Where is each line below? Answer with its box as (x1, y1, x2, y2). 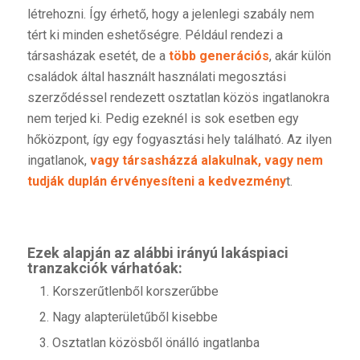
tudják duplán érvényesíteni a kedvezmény (27, 173, 286, 189)
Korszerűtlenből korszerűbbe (51, 284, 219, 300)
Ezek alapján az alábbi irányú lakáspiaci (27, 244, 288, 262)
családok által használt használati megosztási (27, 68, 286, 84)
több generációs (168, 47, 269, 63)
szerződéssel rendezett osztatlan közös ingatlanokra (27, 89, 329, 105)
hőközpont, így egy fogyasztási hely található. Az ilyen (27, 131, 332, 147)
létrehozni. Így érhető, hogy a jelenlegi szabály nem (27, 6, 314, 22)
